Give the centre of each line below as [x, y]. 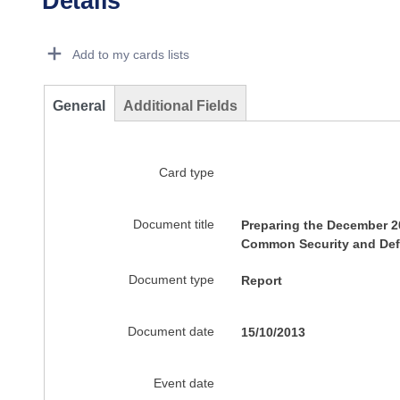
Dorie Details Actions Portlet [175, 40]
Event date [183, 383]
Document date [171, 331]
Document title [173, 224]
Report [261, 280]
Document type [171, 279]
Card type [186, 172]
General [79, 106]
